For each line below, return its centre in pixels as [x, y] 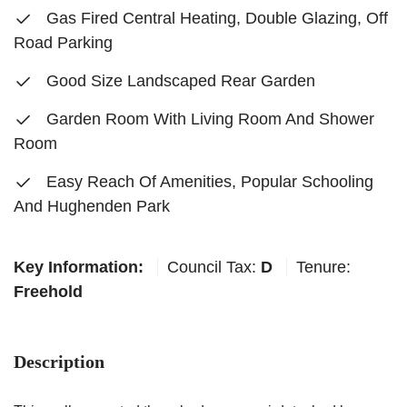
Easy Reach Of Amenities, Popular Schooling [208, 182]
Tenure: [323, 267]
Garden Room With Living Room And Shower [208, 119]
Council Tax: [214, 267]
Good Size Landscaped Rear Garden [179, 81]
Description [59, 362]
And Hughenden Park [92, 206]
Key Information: [79, 267]
